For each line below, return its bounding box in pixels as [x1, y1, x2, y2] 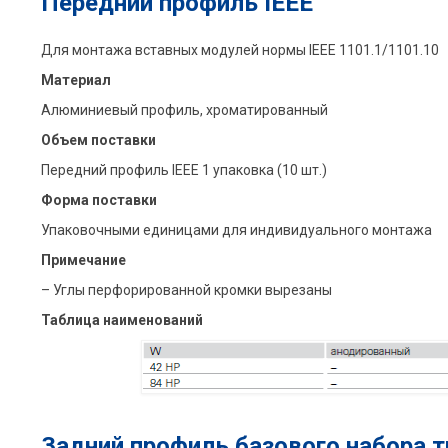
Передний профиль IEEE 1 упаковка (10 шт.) [40, 162, 327, 179]
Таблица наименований [40, 312, 203, 329]
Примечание [40, 252, 126, 269]
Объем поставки [40, 132, 156, 149]
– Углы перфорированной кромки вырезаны [40, 282, 332, 299]
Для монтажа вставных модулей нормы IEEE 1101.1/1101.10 [40, 42, 439, 59]
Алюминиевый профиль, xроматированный [40, 102, 328, 119]
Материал [40, 72, 111, 89]
